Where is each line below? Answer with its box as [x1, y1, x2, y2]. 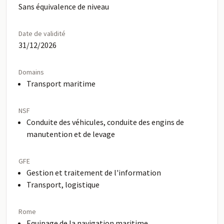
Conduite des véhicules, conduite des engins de [26, 117, 184, 127]
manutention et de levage [26, 129, 115, 139]
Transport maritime [26, 78, 95, 88]
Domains [18, 67, 44, 76]
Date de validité [18, 29, 65, 38]
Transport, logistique [26, 179, 99, 189]
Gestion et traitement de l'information [26, 167, 161, 177]
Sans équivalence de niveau [18, 1, 109, 11]
